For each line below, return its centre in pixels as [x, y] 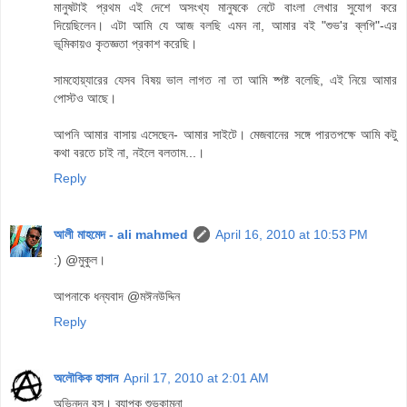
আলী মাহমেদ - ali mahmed [121, 235]
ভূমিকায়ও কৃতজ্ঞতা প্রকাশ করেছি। [125, 44]
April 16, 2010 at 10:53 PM [292, 235]
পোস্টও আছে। [85, 99]
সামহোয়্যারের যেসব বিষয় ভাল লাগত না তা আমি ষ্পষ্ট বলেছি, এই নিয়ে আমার [225, 80]
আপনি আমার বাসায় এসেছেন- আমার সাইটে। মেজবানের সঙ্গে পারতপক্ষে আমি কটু [225, 135]
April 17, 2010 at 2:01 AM [196, 378]
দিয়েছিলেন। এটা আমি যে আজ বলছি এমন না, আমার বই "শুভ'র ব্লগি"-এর [225, 26]
